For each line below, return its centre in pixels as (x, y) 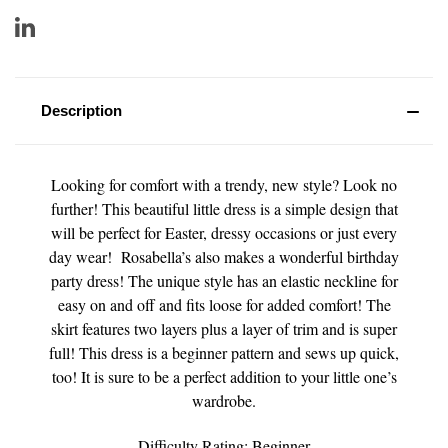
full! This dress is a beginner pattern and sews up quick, (224, 352)
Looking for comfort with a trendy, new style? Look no (224, 184)
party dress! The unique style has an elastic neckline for (224, 280)
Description (81, 110)
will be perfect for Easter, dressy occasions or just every (224, 232)
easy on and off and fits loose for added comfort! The (224, 304)
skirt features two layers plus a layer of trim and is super (224, 328)
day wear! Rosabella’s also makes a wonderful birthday (224, 256)
